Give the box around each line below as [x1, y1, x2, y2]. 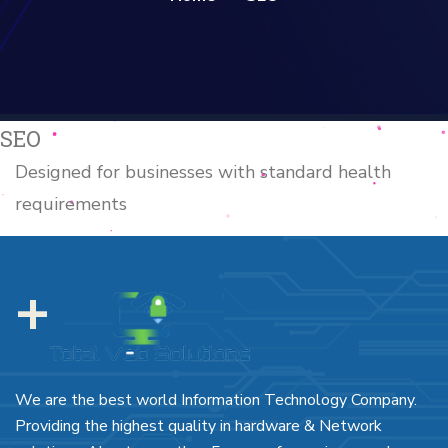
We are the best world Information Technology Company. [15, 389, 417, 412]
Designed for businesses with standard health [15, 159, 391, 184]
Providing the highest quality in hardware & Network [15, 415, 382, 438]
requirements [15, 191, 127, 216]
